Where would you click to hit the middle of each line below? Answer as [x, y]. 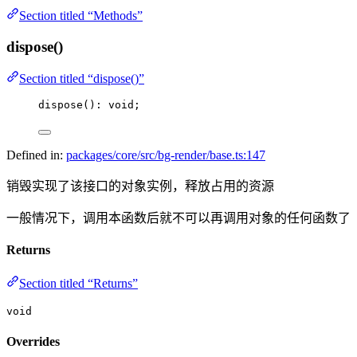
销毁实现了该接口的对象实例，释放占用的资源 [140, 186]
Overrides [33, 342]
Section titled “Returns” [78, 283]
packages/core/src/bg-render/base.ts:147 [166, 155]
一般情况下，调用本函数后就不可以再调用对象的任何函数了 [178, 218]
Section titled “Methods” [81, 15]
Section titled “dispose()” [82, 79]
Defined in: [36, 155]
